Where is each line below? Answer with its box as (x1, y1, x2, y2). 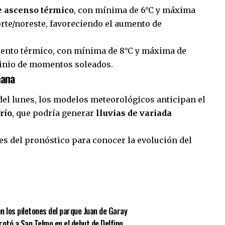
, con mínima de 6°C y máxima (74, 5, 195, 16)
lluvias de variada (96, 107, 172, 118)
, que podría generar (12, 107, 96, 118)
